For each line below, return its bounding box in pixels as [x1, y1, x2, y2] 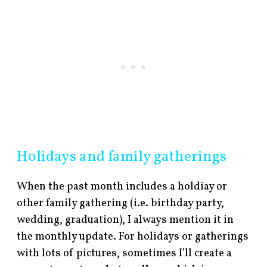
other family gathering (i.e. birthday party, [17, 195, 225, 211]
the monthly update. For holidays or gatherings [17, 229, 249, 244]
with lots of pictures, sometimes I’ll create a [17, 246, 232, 261]
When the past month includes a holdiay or [17, 179, 228, 194]
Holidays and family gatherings [17, 146, 227, 167]
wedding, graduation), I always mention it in [17, 212, 234, 228]
